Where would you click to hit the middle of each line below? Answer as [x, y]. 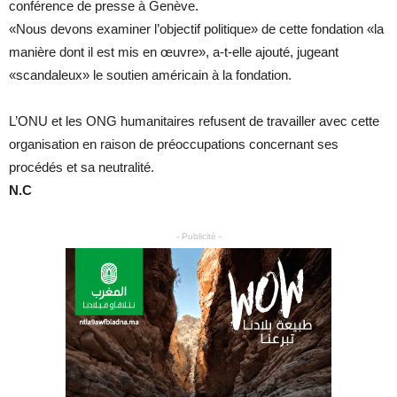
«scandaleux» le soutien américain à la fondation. [150, 74]
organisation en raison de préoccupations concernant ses [174, 144]
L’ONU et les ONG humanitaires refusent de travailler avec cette [194, 121]
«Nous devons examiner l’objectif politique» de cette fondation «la [196, 28]
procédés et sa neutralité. [82, 167]
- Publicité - [198, 236]
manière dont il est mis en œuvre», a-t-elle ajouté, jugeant [174, 51]
